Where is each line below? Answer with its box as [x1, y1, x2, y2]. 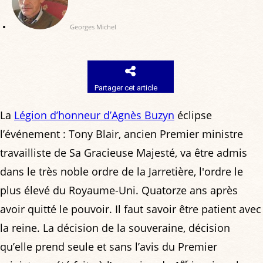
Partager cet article [95, 83, 158, 92]
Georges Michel [70, 22, 116, 32]
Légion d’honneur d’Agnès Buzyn [14, 108, 174, 123]
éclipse [174, 108, 212, 123]
